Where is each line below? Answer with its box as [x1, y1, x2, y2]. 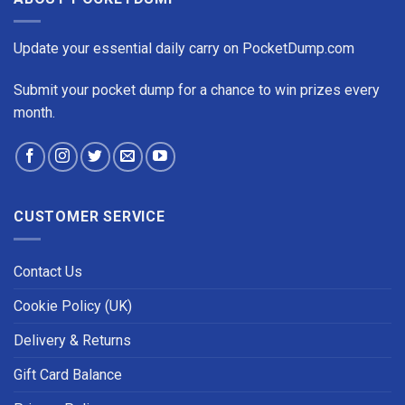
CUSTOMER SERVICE [14, 208, 165, 226]
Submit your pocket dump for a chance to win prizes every [14, 80, 380, 99]
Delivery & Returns [14, 332, 131, 350]
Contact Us [14, 263, 82, 281]
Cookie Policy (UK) [14, 297, 132, 316]
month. [14, 103, 55, 121]
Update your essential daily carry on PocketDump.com [14, 39, 354, 57]
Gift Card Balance [14, 366, 122, 384]
